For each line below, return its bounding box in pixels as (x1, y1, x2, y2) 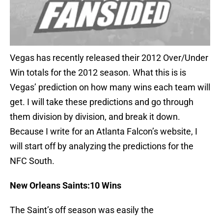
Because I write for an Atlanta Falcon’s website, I (10, 126, 197, 137)
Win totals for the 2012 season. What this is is (10, 67, 186, 78)
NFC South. (10, 156, 55, 166)
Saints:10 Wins (60, 180, 121, 191)
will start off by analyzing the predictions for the (10, 141, 193, 152)
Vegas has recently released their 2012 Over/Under (10, 53, 208, 63)
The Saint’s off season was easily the (10, 205, 154, 216)
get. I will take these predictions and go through (10, 97, 193, 108)
